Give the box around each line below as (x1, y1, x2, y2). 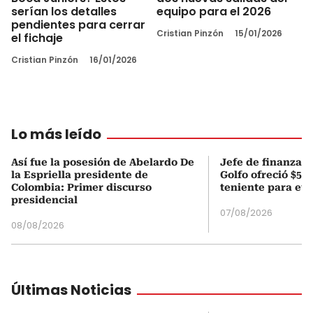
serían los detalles (11, 3, 117, 20)
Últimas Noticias (11, 279, 131, 300)
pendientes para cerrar (11, 16, 145, 33)
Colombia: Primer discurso (11, 181, 152, 193)
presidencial (11, 194, 78, 205)
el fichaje (11, 29, 63, 46)
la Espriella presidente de (11, 168, 148, 180)
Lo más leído (11, 124, 101, 144)
